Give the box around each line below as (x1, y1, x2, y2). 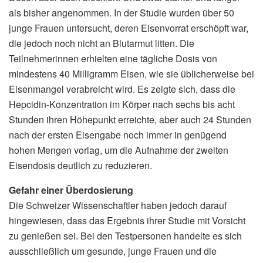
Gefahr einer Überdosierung (9, 183, 133, 197)
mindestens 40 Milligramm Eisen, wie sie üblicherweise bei (9, 66, 254, 80)
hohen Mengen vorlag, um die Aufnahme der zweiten (9, 143, 228, 157)
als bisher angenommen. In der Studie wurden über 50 (9, 5, 234, 19)
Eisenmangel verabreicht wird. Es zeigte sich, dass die (9, 82, 235, 96)
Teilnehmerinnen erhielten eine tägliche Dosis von (9, 51, 217, 65)
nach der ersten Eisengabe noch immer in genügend (9, 127, 227, 141)
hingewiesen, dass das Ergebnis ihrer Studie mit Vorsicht (9, 213, 245, 227)
